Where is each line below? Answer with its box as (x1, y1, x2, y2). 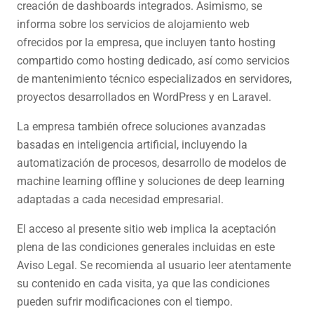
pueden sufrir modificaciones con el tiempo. (17, 295, 233, 308)
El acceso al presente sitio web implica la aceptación (17, 222, 276, 235)
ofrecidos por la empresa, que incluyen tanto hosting (17, 36, 275, 49)
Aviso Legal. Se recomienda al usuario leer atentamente (17, 259, 291, 272)
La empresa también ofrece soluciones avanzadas (17, 120, 266, 133)
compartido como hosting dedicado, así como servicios (17, 54, 289, 67)
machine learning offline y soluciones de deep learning (17, 175, 285, 188)
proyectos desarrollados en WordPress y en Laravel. (17, 90, 271, 104)
